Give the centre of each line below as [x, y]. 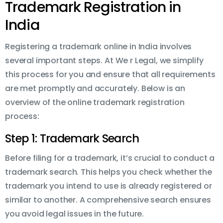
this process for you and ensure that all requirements [110, 75]
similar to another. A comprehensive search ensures [108, 200]
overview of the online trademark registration [95, 103]
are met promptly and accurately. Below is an [95, 89]
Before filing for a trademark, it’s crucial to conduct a [110, 158]
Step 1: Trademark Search [72, 139]
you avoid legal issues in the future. [75, 214]
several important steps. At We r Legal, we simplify [104, 61]
